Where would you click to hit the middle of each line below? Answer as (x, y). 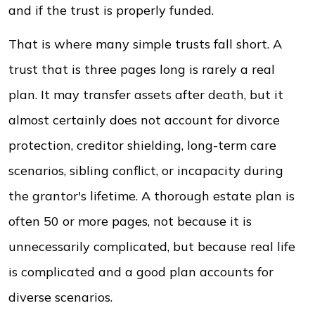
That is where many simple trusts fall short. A (145, 44)
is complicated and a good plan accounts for (141, 272)
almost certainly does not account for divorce (144, 120)
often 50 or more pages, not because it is (130, 221)
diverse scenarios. (60, 297)
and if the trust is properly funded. (111, 10)
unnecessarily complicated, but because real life (152, 246)
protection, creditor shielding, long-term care (142, 145)
